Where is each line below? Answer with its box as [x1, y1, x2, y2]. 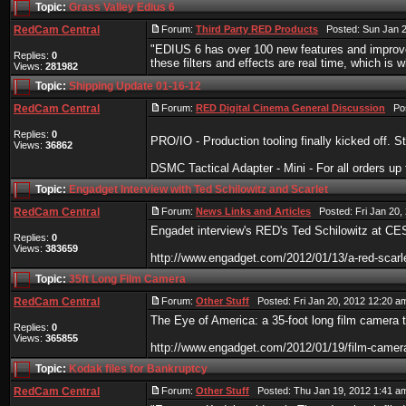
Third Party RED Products [196, 24, 318, 34]
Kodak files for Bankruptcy [69, 362, 208, 376]
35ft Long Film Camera [69, 273, 186, 286]
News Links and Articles [196, 206, 311, 217]
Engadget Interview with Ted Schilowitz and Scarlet [69, 183, 328, 197]
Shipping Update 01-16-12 [69, 80, 201, 93]
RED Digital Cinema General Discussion [196, 102, 385, 113]
